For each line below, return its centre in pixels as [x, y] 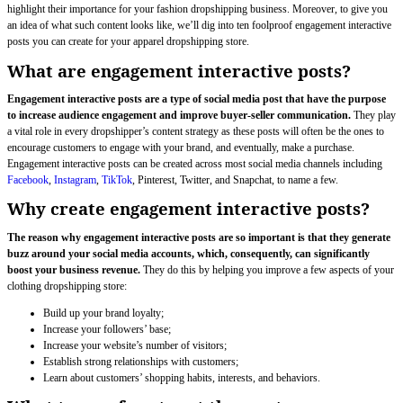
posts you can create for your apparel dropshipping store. [128, 42]
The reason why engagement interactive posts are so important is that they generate [199, 237]
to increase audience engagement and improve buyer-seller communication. [180, 115]
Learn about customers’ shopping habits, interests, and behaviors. [182, 377]
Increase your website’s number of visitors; [135, 345]
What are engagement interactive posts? [179, 70]
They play [375, 115]
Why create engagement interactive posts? [188, 209]
